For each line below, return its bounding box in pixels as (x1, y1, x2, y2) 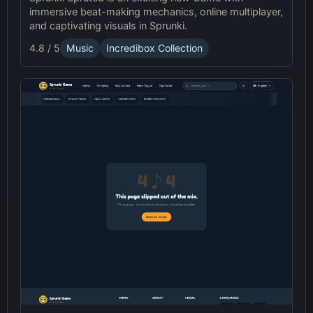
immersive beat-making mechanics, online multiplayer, (29, 5, 283, 17)
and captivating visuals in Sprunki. (29, 19, 187, 31)
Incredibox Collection (106, 42, 203, 54)
